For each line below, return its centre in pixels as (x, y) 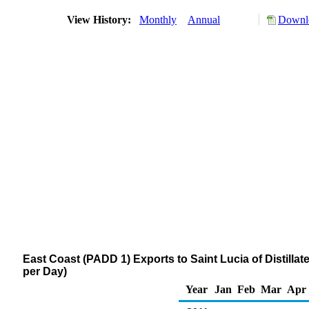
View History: (100, 20)
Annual (204, 20)
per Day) (45, 271)
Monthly (158, 20)
